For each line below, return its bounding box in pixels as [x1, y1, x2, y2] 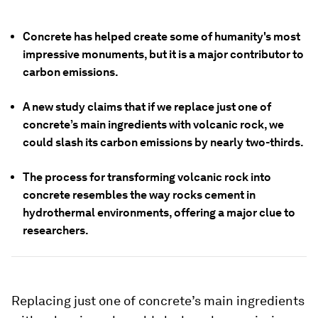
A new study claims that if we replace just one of [23, 100, 271, 114]
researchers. [23, 224, 89, 237]
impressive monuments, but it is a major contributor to [23, 48, 304, 61]
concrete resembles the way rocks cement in [23, 188, 256, 202]
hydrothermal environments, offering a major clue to [23, 206, 295, 219]
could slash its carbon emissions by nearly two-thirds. [23, 136, 304, 149]
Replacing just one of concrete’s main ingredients [11, 293, 305, 308]
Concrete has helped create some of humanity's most [23, 30, 300, 43]
